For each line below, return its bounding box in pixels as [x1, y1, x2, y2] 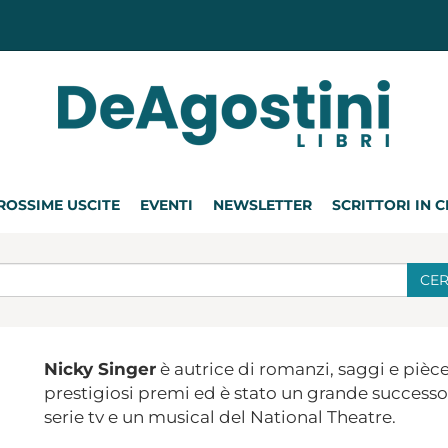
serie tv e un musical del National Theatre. [44, 407, 396, 427]
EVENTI [140, 196, 193, 214]
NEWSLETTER [213, 196, 312, 214]
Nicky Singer [44, 359, 156, 379]
